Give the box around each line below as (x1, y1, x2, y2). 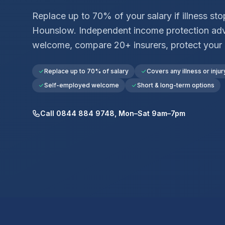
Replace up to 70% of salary (44, 67, 129, 75)
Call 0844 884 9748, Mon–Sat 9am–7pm (40, 108, 185, 118)
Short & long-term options (137, 81, 214, 89)
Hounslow (32, 25, 74, 36)
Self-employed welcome (44, 81, 119, 89)
